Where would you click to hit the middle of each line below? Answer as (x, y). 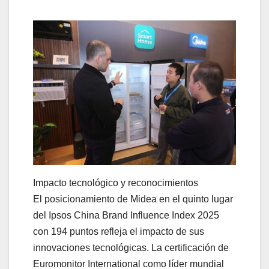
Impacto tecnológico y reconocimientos (116, 183)
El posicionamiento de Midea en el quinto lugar (133, 199)
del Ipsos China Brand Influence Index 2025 (126, 215)
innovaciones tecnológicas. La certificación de (131, 247)
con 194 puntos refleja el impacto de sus (119, 231)
